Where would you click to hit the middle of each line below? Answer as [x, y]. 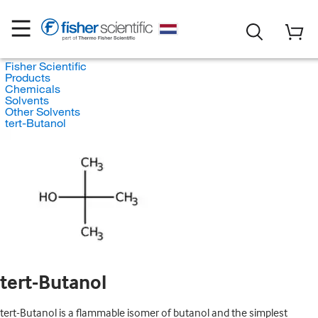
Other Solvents [42, 111]
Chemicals [32, 89]
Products [27, 77]
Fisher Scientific [45, 66]
